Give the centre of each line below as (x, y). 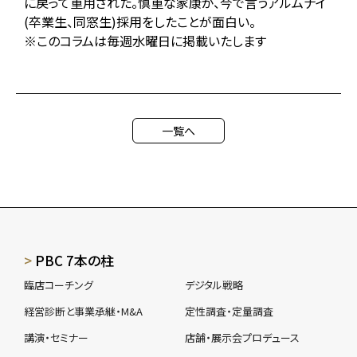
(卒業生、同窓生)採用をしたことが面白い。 (140, 22)
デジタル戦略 (214, 285)
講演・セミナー (56, 337)
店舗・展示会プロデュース (242, 337)
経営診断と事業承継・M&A (83, 311)
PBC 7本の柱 (75, 260)
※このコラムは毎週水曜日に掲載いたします (145, 41)
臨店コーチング (59, 285)
